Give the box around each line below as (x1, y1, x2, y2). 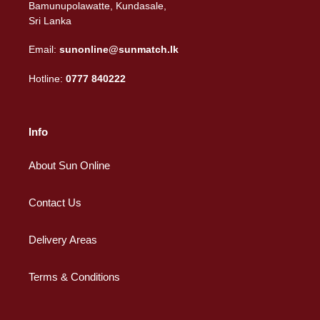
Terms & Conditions (29, 271, 120, 284)
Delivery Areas (29, 234, 97, 246)
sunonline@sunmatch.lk (59, 44, 179, 56)
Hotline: (29, 72, 66, 84)
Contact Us (29, 196, 81, 209)
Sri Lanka (29, 15, 71, 27)
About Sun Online (29, 159, 110, 172)
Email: (29, 44, 59, 56)
